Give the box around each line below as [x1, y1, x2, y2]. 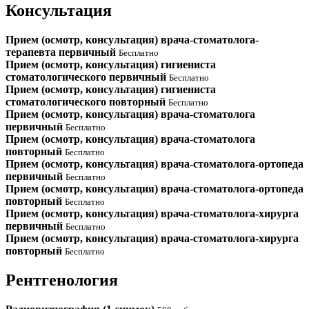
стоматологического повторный [6, 95, 168, 108]
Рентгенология [6, 270, 118, 289]
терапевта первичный [6, 46, 119, 58]
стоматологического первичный [6, 70, 169, 83]
